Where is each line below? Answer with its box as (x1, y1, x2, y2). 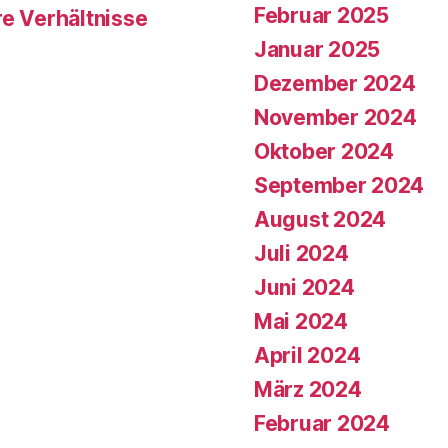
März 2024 (254, 376, 362, 402)
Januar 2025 (254, 36, 381, 62)
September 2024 (254, 172, 425, 198)
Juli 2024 (254, 240, 349, 266)
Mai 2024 (254, 308, 348, 334)
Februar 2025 (254, 2, 389, 28)
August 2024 (254, 206, 387, 232)
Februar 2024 (254, 410, 390, 436)
